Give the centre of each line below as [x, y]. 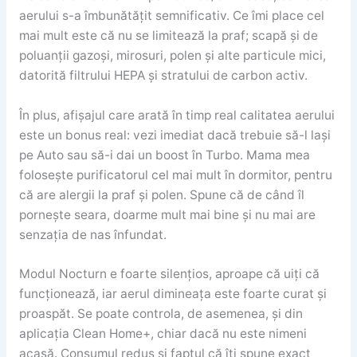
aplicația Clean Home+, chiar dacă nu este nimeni [163, 334]
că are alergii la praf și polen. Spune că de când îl [161, 194]
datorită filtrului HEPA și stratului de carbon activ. [163, 75]
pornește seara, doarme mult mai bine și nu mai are [167, 214]
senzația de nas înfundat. [92, 234]
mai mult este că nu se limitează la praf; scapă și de [168, 35]
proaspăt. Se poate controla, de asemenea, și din [161, 314]
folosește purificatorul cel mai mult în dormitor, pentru [175, 175]
